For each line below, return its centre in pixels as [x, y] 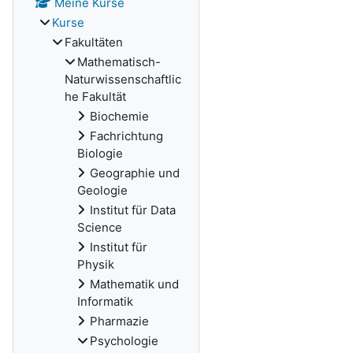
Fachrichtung [126, 136]
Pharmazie [119, 321]
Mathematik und [134, 284]
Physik [96, 264]
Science [100, 227]
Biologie [100, 153]
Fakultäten [94, 42]
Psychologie [124, 341]
